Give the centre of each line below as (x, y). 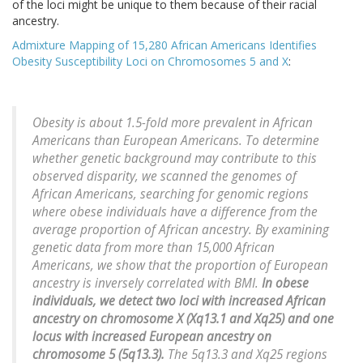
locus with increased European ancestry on (152, 337)
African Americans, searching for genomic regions (171, 194)
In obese (284, 284)
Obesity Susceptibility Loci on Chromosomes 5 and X (150, 62)
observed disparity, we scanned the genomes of (164, 177)
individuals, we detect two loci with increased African (179, 301)
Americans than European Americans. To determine (176, 141)
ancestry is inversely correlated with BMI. (145, 284)
